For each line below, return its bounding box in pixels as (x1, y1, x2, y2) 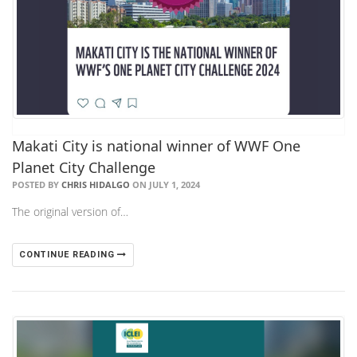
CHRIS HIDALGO (61, 178, 130, 190)
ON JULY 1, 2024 (130, 178, 200, 190)
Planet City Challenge (12, 157, 155, 177)
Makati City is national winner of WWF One (12, 135, 300, 155)
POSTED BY (12, 178, 61, 190)
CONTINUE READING (19, 249, 118, 260)
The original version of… (12, 203, 128, 219)
